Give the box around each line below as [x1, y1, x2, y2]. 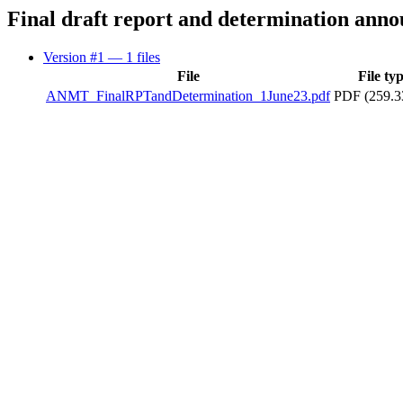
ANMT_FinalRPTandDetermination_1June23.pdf [46, 87, 330, 103]
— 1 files [108, 49, 160, 65]
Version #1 [43, 49, 108, 65]
